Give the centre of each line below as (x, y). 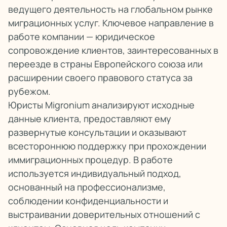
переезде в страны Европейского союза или (105, 64)
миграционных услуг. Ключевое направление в (111, 23)
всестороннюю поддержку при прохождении (107, 146)
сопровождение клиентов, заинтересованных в (113, 50)
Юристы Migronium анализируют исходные (101, 105)
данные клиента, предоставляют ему (90, 119)
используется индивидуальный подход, (95, 173)
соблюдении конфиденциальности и (88, 201)
